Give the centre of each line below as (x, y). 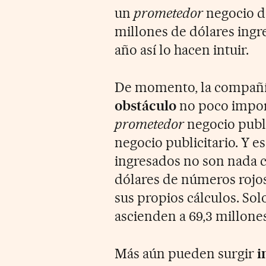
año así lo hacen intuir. (182, 50)
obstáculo (146, 105)
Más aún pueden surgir (186, 253)
